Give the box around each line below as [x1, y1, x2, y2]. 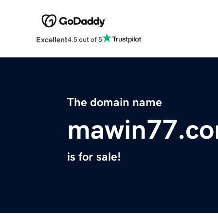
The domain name [67, 96, 162, 109]
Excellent [36, 36, 68, 44]
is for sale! [67, 151, 121, 163]
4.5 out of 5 [67, 36, 102, 43]
